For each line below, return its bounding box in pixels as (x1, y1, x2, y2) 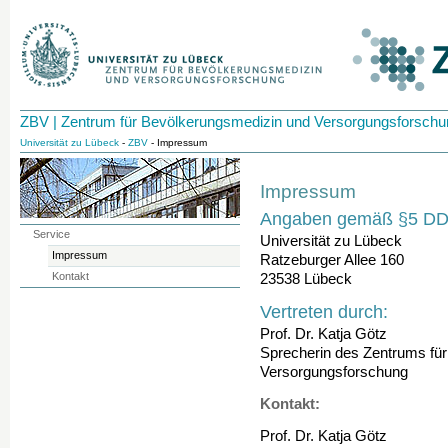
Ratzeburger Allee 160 (260, 252, 404, 268)
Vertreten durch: (260, 301, 388, 322)
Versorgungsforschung (260, 364, 408, 380)
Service (32, 228, 70, 240)
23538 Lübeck (260, 271, 352, 287)
